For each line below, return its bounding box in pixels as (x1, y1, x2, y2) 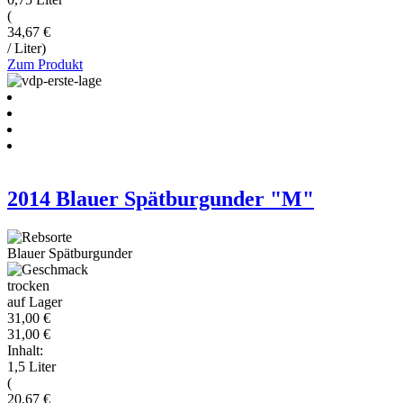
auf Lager (7, 294, 62, 310)
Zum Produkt (7, 56, 83, 72)
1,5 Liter (7, 359, 56, 375)
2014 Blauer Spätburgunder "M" (7, 187, 314, 211)
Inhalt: (7, 343, 43, 359)
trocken (7, 278, 49, 294)
